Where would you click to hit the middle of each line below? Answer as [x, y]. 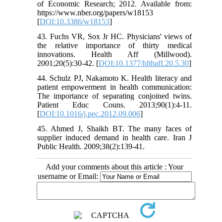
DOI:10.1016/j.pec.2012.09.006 [90, 114]
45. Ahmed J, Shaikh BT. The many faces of [114, 129]
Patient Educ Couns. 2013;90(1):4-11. [114, 105]
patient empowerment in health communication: [114, 87]
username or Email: [69, 176]
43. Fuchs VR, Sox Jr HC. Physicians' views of [114, 37]
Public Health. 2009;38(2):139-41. [91, 147]
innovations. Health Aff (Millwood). [114, 55]
